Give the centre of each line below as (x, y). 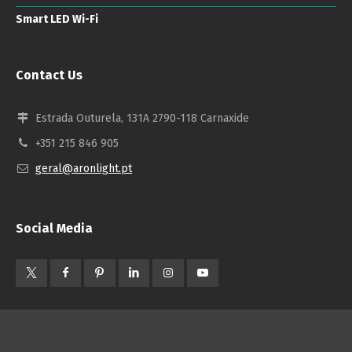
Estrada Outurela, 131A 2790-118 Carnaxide (142, 118)
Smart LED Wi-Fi (57, 19)
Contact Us (49, 75)
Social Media (54, 228)
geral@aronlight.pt (84, 168)
